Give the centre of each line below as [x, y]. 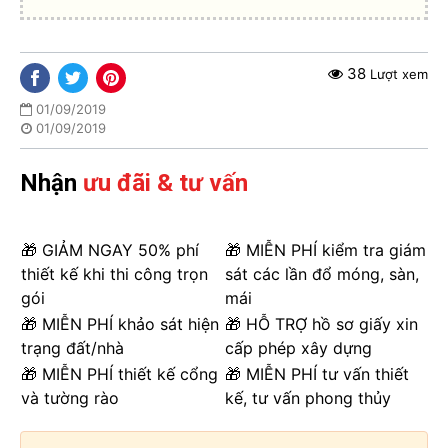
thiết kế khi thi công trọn [114, 273]
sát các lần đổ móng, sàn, [322, 273]
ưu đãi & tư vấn [165, 182]
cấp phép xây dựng [298, 347]
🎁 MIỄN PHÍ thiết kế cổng [119, 373]
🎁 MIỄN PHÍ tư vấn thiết [317, 373]
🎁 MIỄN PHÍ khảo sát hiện [120, 323]
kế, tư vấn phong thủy [308, 397]
